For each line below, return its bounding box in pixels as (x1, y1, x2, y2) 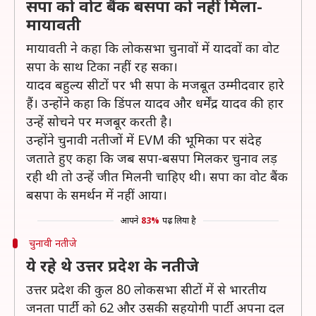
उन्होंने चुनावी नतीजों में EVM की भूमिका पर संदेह (26, 131, 262, 148)
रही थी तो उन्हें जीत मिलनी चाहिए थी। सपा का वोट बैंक (26, 168, 288, 185)
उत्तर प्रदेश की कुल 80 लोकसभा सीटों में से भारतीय (26, 281, 267, 298)
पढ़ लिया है (162, 214, 196, 226)
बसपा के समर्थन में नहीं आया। (26, 186, 167, 203)
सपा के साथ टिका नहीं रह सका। (26, 58, 178, 75)
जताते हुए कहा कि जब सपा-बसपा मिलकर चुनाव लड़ (26, 150, 277, 166)
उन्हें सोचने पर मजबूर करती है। (26, 113, 172, 130)
